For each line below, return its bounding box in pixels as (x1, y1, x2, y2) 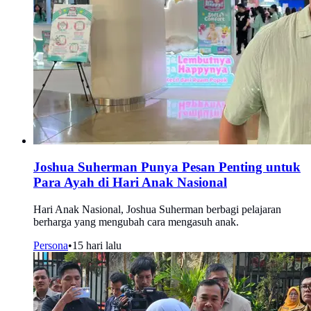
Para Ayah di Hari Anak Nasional (33, 175, 227, 190)
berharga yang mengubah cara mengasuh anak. (33, 216, 239, 228)
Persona (33, 239, 68, 252)
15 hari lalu (72, 239, 121, 252)
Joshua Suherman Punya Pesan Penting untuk (33, 160, 301, 175)
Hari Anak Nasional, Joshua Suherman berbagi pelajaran (33, 203, 281, 216)
